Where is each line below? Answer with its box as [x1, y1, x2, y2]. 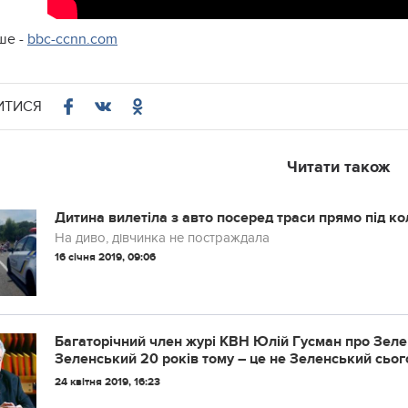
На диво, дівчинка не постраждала [55, 229, 270, 246]
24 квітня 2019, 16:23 [55, 375, 160, 389]
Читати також [287, 158, 391, 178]
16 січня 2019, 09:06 [55, 250, 156, 264]
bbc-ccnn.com [27, 30, 117, 48]
